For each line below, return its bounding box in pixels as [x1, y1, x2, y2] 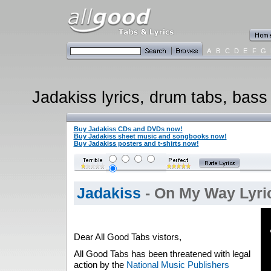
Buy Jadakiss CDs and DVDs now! [73, 125, 183, 132]
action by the [73, 260, 126, 270]
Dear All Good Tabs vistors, [73, 232, 181, 242]
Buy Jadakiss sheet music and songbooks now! [73, 132, 227, 140]
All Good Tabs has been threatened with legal [73, 249, 250, 259]
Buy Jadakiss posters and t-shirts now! [73, 140, 199, 147]
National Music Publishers [126, 260, 229, 270]
